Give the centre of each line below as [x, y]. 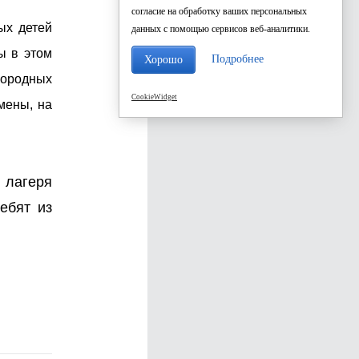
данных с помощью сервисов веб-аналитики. [221, 29]
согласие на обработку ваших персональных [219, 11]
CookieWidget [154, 97]
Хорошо [163, 59]
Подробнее [238, 58]
